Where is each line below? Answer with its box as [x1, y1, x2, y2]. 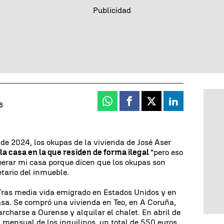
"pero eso [150, 147, 183, 157]
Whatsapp [106, 100, 147, 110]
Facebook [128, 100, 168, 110]
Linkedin [172, 100, 209, 110]
